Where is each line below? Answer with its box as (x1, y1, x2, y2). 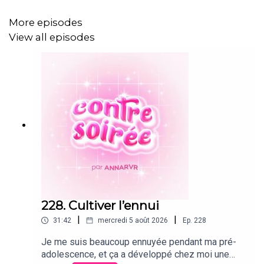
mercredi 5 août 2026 (98, 216, 168, 225)
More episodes (9, 16, 82, 29)
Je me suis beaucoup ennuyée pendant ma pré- (41, 236, 236, 248)
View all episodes (9, 31, 95, 43)
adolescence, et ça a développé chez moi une (41, 249, 229, 260)
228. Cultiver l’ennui (41, 198, 159, 213)
